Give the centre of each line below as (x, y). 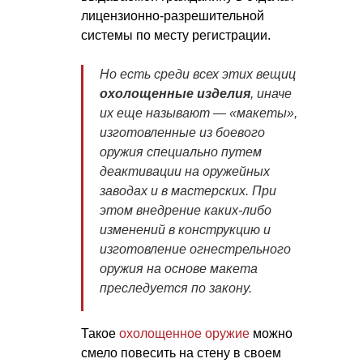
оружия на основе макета (179, 268)
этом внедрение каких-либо (186, 210)
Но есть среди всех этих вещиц (198, 74)
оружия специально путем (181, 152)
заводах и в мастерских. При (188, 190)
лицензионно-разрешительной (173, 15)
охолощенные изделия (175, 93)
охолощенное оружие (184, 333)
